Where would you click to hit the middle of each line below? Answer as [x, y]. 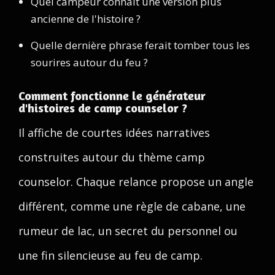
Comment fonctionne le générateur [112, 95]
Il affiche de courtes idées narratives [114, 133]
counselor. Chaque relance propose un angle [136, 182]
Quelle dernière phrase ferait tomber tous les [140, 45]
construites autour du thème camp [112, 157]
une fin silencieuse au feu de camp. [110, 255]
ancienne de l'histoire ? [86, 19]
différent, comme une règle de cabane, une [132, 206]
